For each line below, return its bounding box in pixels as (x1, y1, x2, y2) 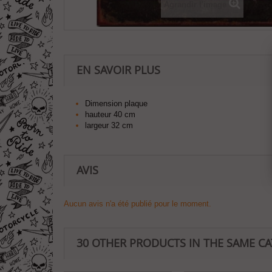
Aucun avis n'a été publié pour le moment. (64, 199, 211, 208)
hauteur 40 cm (85, 110, 135, 119)
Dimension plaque (85, 99, 148, 108)
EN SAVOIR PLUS (76, 63, 160, 77)
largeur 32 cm (85, 121, 133, 130)
